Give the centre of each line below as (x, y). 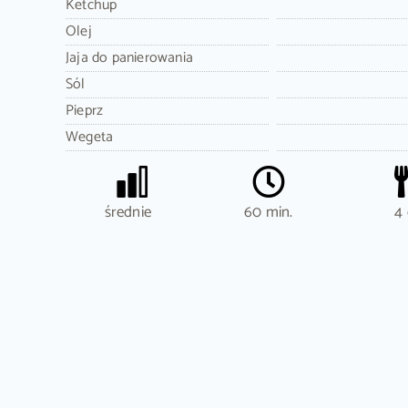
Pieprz (84, 111)
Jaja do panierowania (129, 58)
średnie (128, 212)
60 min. (269, 212)
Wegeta (89, 137)
